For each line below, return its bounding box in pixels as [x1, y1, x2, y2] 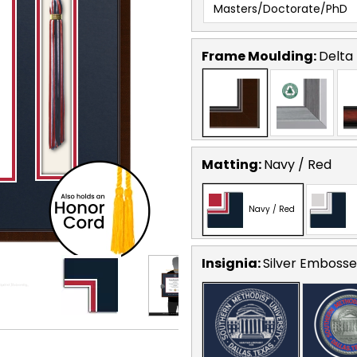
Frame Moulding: [202, 46, 319, 65]
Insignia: [202, 253, 263, 273]
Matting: [202, 155, 264, 174]
